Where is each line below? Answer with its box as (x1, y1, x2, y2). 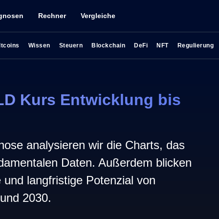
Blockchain (91, 42, 125, 49)
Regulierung (177, 42, 214, 49)
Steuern (59, 42, 83, 49)
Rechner (38, 12, 66, 20)
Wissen (28, 42, 50, 49)
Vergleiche (81, 12, 115, 20)
